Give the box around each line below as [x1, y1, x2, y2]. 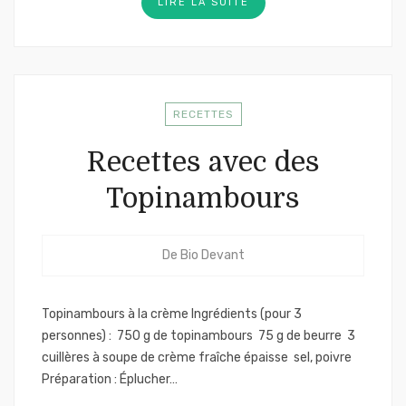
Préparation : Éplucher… [42, 372, 178, 387]
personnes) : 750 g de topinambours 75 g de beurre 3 [42, 328, 355, 343]
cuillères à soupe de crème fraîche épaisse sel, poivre [42, 350, 352, 365]
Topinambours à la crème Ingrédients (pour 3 [42, 306, 302, 322]
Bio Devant [179, 247, 245, 263]
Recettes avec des [86, 147, 320, 178]
